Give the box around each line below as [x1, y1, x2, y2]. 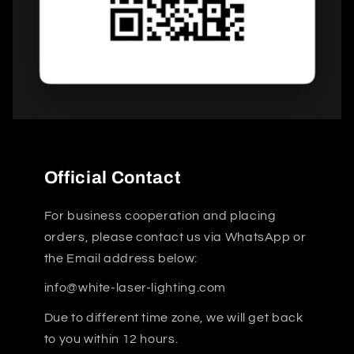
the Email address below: [43, 251, 198, 265]
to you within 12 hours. [43, 332, 179, 345]
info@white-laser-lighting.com [43, 281, 227, 295]
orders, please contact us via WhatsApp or [43, 230, 307, 243]
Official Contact [43, 168, 182, 187]
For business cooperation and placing [43, 209, 277, 222]
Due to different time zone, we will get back [43, 311, 303, 324]
